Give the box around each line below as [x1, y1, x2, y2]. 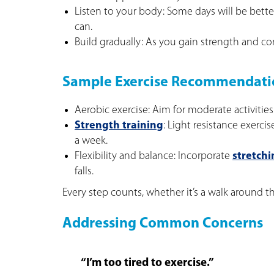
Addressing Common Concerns [62, 216, 263, 231]
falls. [75, 165, 94, 177]
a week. [75, 135, 108, 147]
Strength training [75, 119, 163, 131]
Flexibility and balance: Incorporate [75, 150, 232, 162]
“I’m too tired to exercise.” [81, 257, 214, 269]
